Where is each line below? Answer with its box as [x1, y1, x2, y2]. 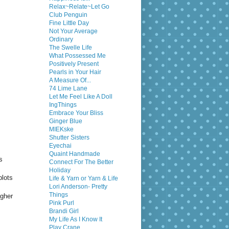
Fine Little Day [49, 19, 89, 27]
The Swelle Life [49, 44, 92, 52]
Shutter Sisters [49, 134, 89, 142]
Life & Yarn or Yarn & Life [49, 175, 118, 182]
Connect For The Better [49, 158, 113, 166]
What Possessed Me [49, 52, 106, 60]
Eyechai [49, 142, 72, 150]
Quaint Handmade [49, 150, 100, 158]
